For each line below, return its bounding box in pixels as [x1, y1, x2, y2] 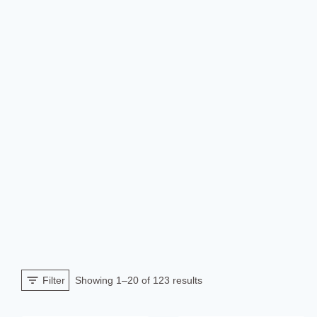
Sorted [202, 274, 231, 285]
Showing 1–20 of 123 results [75, 275, 202, 286]
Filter [42, 275, 65, 286]
